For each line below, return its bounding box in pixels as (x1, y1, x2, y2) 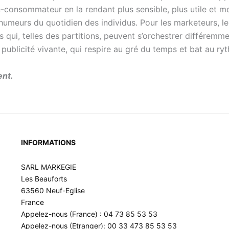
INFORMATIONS (20, 138, 76, 147)
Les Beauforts (20, 174, 67, 183)
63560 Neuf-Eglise (20, 186, 85, 195)
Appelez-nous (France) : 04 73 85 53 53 (20, 209, 157, 218)
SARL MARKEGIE (20, 162, 76, 171)
